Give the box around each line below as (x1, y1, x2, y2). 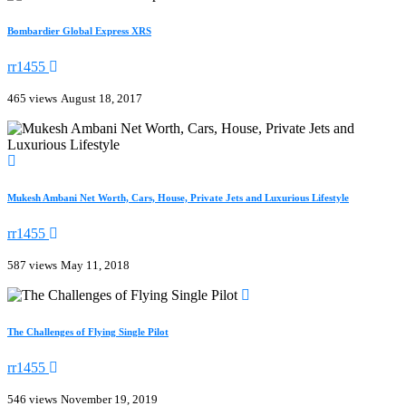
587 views (7, 258, 57, 273)
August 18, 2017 (61, 92, 142, 106)
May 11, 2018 (61, 258, 130, 273)
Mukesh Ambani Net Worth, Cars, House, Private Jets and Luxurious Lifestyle (7, 192, 349, 204)
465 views (7, 92, 57, 106)
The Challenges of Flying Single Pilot (7, 326, 169, 338)
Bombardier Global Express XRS (7, 25, 151, 37)
